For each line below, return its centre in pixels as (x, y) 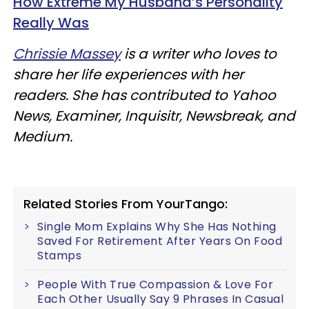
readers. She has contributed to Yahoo (144, 95)
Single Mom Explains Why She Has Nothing (157, 227)
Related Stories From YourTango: (126, 204)
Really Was (51, 23)
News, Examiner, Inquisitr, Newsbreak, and (154, 116)
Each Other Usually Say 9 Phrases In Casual (160, 299)
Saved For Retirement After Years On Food (160, 241)
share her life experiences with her (128, 74)
